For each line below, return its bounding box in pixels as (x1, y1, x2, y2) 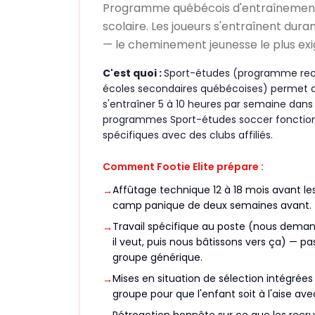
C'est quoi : (103, 66, 164, 80)
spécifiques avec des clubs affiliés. (103, 128, 273, 142)
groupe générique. (112, 250, 202, 264)
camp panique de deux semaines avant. (112, 198, 311, 212)
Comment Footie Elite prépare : (103, 160, 264, 174)
